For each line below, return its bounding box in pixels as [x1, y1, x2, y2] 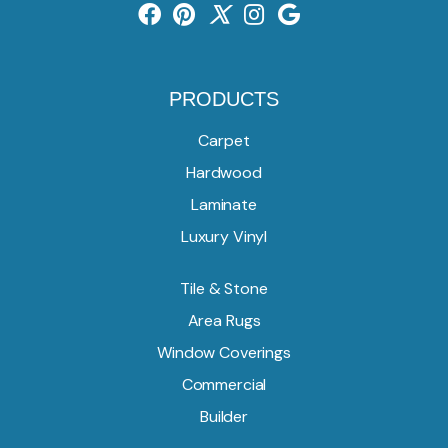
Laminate [191, 194, 257, 216]
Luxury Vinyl [180, 226, 268, 248]
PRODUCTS [169, 88, 279, 111]
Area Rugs [187, 310, 261, 332]
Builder [199, 406, 249, 428]
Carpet [198, 130, 250, 152]
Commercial [181, 374, 267, 396]
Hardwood [186, 162, 262, 184]
